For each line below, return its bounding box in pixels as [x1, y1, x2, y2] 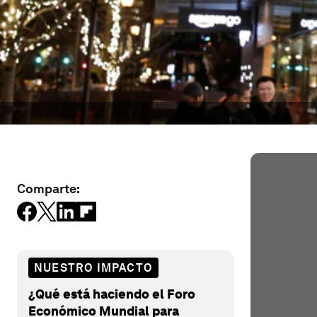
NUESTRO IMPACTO [34, 260, 153, 275]
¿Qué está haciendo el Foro [28, 286, 195, 301]
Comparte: [17, 181, 80, 196]
